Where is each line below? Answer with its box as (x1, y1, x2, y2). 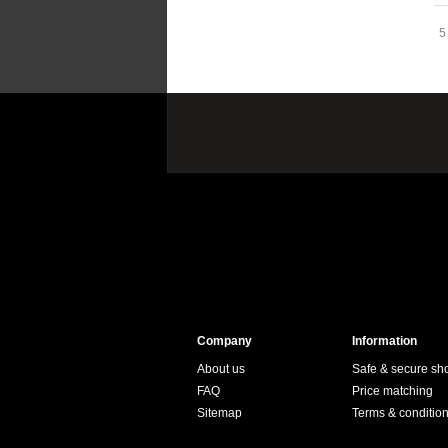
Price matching (352, 384, 433, 398)
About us (197, 362, 245, 376)
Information (352, 334, 417, 348)
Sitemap (197, 406, 242, 420)
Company (197, 334, 252, 348)
